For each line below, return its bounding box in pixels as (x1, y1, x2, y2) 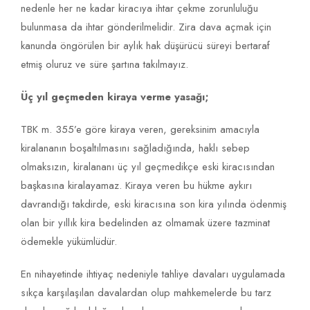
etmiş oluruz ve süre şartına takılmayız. (21, 57, 188, 73)
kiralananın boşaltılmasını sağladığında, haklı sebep (21, 140, 250, 156)
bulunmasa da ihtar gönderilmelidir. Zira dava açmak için (21, 19, 271, 35)
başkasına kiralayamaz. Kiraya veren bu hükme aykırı (21, 178, 252, 194)
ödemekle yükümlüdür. (21, 234, 117, 250)
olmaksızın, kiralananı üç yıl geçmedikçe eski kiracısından (21, 159, 275, 175)
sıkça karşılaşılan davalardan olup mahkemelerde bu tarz (21, 285, 271, 301)
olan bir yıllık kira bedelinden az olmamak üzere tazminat (21, 215, 270, 231)
